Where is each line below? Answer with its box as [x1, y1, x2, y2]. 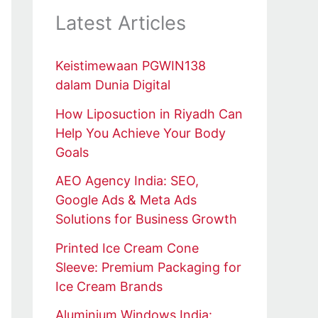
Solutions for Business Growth [55, 212, 237, 227]
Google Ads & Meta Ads [55, 192, 197, 208]
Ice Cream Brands [55, 278, 163, 294]
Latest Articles [55, 11, 186, 35]
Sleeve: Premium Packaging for [55, 259, 241, 275]
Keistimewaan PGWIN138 [55, 58, 206, 74]
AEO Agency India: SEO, [55, 173, 199, 189]
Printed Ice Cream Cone [55, 240, 199, 256]
